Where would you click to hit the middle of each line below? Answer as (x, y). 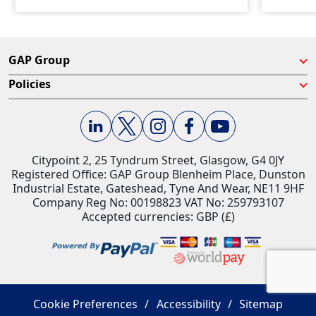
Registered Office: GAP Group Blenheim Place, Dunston (158, 175)
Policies (30, 84)
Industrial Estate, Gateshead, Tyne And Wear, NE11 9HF (158, 189)
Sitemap (261, 304)
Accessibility (188, 304)
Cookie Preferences (86, 304)
